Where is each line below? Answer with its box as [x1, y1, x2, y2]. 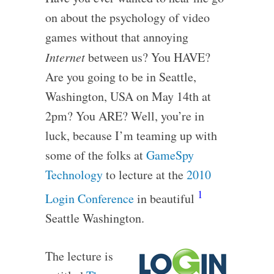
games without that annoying [45, 29, 188, 45]
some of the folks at [45, 147, 146, 163]
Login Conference [45, 190, 134, 207]
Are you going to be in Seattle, [45, 68, 196, 85]
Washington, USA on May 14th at [45, 88, 211, 105]
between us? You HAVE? [84, 49, 210, 65]
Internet [45, 49, 85, 65]
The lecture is [45, 247, 113, 264]
